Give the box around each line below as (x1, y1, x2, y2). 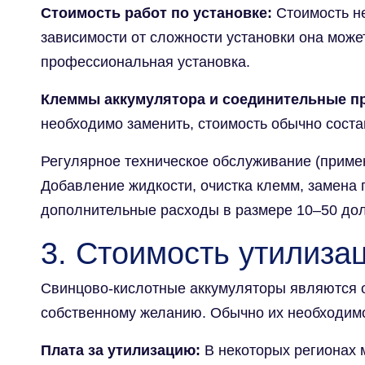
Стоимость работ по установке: (41, 4, 272, 21)
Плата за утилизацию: (41, 341, 200, 358)
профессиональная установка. (41, 53, 250, 70)
